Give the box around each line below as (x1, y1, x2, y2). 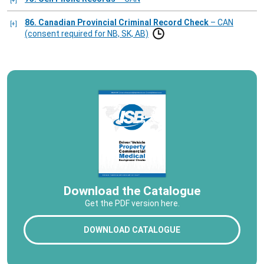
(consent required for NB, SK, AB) (25, 29, 148, 39)
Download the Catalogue (64, 183, 200, 198)
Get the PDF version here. (84, 198, 180, 208)
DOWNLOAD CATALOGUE (84, 225, 180, 235)
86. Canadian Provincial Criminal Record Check (38, 18, 209, 28)
